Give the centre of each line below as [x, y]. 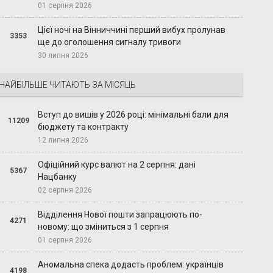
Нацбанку [58, 177]
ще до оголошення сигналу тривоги [110, 42]
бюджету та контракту [83, 127]
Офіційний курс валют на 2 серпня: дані [117, 165]
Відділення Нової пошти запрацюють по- [120, 215]
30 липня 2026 [63, 56]
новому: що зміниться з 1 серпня [104, 227]
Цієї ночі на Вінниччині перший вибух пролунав [132, 30]
